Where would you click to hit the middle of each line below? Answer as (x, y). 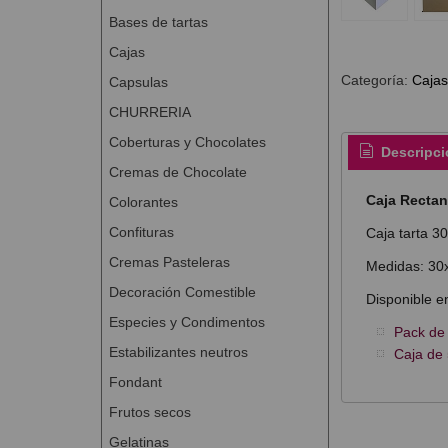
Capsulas (138, 81)
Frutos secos (149, 411)
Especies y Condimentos (186, 321)
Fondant (135, 381)
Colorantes (143, 201)
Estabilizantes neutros (178, 351)
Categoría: (376, 79)
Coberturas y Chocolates (187, 141)
